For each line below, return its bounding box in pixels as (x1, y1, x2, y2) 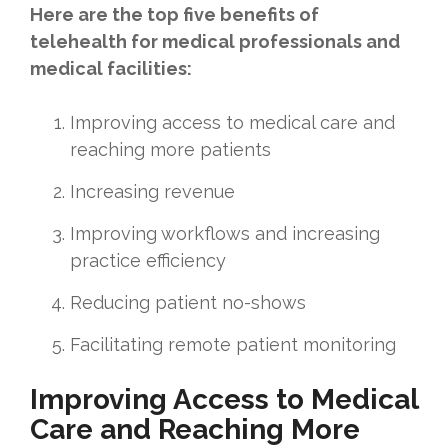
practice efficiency (70, 250, 226, 272)
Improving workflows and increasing (70, 223, 380, 245)
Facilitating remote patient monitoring (70, 334, 396, 356)
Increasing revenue (70, 181, 235, 203)
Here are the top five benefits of (30, 4, 319, 26)
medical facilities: (30, 58, 192, 80)
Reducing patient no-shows (70, 292, 306, 314)
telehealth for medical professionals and (30, 31, 400, 53)
